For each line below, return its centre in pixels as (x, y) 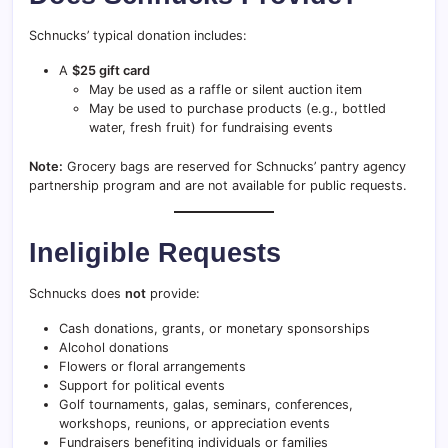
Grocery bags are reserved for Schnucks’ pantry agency (234, 166)
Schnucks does (77, 293)
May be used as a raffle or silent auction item (225, 89)
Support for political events (142, 385)
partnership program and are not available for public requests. (218, 185)
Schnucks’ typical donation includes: (138, 35)
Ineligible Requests (155, 252)
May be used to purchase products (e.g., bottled (237, 108)
